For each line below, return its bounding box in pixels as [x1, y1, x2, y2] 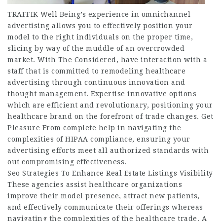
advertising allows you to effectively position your [7, 22, 193, 30]
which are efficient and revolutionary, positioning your [7, 101, 213, 110]
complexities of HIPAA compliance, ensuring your [7, 135, 190, 144]
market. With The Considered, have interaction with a [7, 56, 207, 64]
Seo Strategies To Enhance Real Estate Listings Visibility [7, 169, 213, 178]
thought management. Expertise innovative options [7, 90, 196, 98]
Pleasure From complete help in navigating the [7, 124, 182, 132]
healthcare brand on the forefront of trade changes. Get [7, 112, 214, 121]
